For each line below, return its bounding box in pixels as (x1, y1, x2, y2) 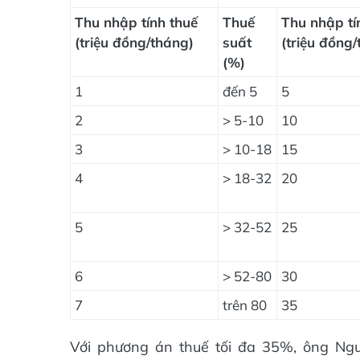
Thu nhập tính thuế (75, 13, 198, 31)
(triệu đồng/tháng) (75, 33, 194, 51)
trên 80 (223, 296, 267, 313)
